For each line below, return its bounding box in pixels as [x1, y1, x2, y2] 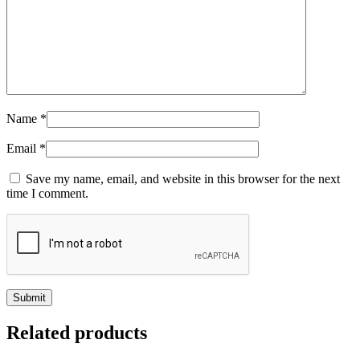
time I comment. [6, 186, 88, 201]
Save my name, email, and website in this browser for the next [26, 172, 340, 186]
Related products [6, 322, 147, 344]
